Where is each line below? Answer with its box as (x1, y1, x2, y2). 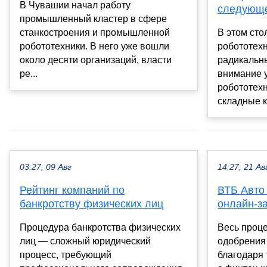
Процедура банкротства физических (20, 222, 181, 232)
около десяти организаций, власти (20, 54, 172, 65)
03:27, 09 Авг (20, 162, 72, 172)
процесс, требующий (20, 249, 111, 260)
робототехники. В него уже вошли (20, 41, 169, 51)
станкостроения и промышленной (20, 27, 170, 38)
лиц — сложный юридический (20, 235, 151, 246)
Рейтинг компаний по (20, 184, 125, 196)
